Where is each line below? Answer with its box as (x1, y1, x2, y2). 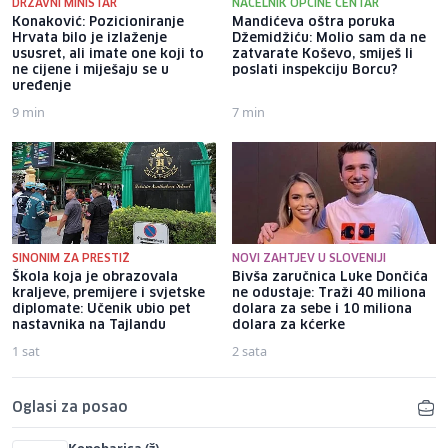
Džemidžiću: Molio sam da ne (232, 31, 426, 45)
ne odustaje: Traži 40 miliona (232, 286, 426, 300)
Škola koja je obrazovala (12, 270, 178, 284)
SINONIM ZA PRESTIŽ (12, 252, 130, 264)
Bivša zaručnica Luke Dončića (232, 270, 428, 284)
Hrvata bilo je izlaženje (12, 31, 167, 45)
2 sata (232, 341, 267, 360)
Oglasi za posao (12, 400, 128, 415)
